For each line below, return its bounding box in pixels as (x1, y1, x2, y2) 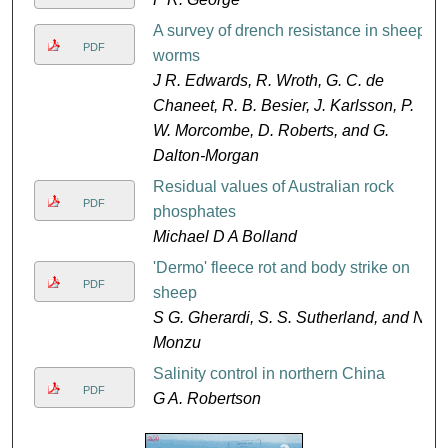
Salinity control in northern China (152, 364, 385, 382)
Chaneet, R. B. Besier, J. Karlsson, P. (152, 96, 414, 114)
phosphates (152, 202, 236, 220)
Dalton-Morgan (152, 146, 259, 164)
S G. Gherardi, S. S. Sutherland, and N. (152, 308, 429, 326)
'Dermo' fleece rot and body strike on (152, 258, 410, 276)
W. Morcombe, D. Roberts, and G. (152, 121, 389, 139)
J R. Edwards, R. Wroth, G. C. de (152, 71, 384, 89)
